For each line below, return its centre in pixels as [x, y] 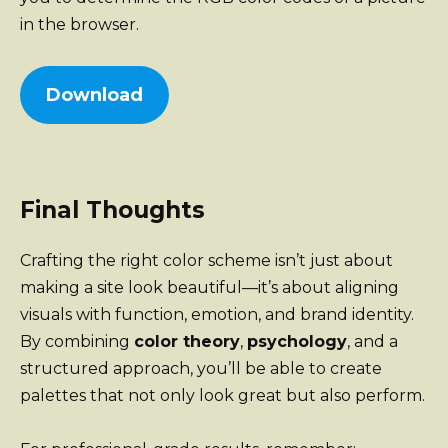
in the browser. [79, 25]
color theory [187, 342]
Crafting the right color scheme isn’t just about [206, 261]
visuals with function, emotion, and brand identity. [217, 315]
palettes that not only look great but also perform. [222, 396]
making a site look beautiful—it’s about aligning [209, 288]
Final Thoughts [112, 210]
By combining [77, 342]
